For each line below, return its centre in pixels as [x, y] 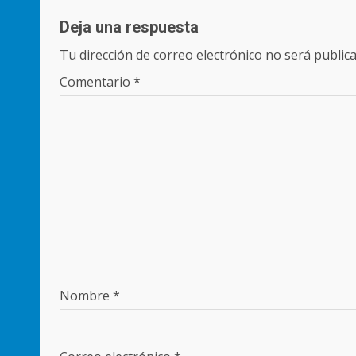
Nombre [86, 296]
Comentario [97, 82]
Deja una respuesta [129, 27]
